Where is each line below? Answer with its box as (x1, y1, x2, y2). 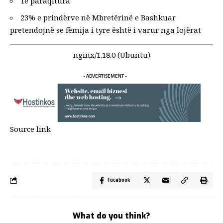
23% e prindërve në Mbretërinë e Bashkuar (20, 12, 176, 22)
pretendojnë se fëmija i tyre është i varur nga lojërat (10, 24, 201, 35)
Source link (10, 123, 51, 134)
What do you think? (73, 210, 150, 221)
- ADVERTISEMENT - (83, 72, 127, 80)
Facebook (108, 176, 130, 184)
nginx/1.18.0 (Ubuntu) (73, 50, 150, 60)
